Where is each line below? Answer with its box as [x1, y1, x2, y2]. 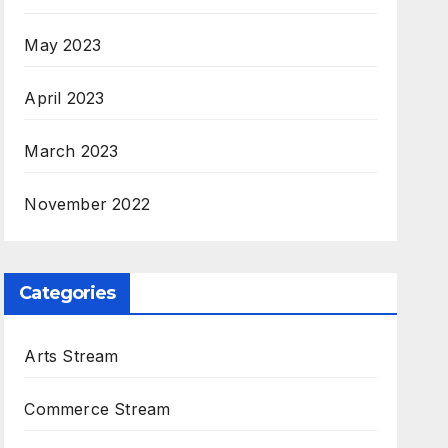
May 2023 [24, 35, 101, 56]
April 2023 [24, 88, 105, 109]
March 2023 [24, 141, 119, 162]
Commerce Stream [24, 399, 171, 420]
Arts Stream [24, 346, 119, 367]
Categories [19, 282, 116, 305]
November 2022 [24, 194, 150, 215]
